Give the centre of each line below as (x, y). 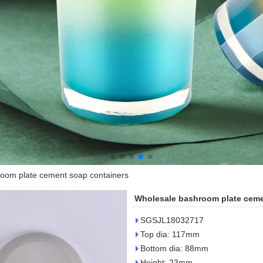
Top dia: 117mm (170, 234)
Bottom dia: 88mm (174, 248)
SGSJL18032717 (172, 220)
